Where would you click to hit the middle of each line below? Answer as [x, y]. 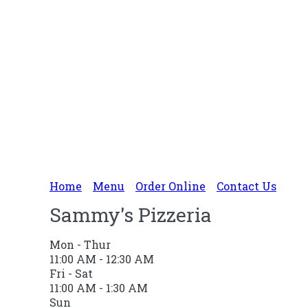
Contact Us [246, 186]
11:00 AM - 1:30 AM [99, 287]
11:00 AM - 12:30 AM [102, 258]
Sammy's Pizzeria [131, 214]
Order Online [170, 186]
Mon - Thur [80, 244]
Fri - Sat [71, 273]
